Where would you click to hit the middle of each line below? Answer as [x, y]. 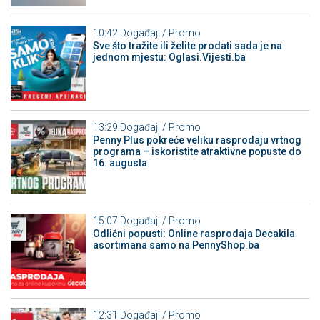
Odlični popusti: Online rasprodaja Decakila [194, 234]
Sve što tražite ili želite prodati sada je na [187, 46]
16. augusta [120, 162]
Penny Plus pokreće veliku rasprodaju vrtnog [197, 140]
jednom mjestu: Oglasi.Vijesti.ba [169, 57]
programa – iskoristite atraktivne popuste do [197, 151]
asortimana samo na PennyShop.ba [176, 245]
